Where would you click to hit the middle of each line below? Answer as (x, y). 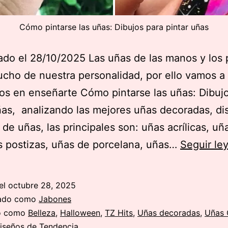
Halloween (80, 212)
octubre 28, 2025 (42, 185)
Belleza (42, 212)
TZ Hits (119, 212)
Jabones (55, 199)
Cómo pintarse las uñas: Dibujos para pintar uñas (114, 27)
